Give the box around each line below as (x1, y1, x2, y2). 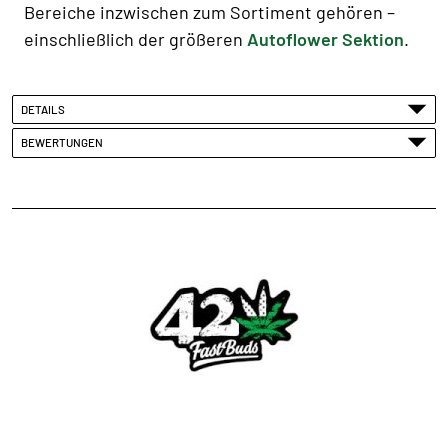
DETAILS (21, 101, 70, 116)
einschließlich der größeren (24, 27, 247, 50)
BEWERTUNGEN (21, 135, 108, 150)
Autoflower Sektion (247, 27, 404, 50)
